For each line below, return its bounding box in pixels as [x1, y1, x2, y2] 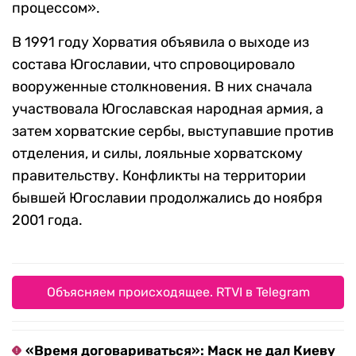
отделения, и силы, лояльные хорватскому [12, 145, 303, 163]
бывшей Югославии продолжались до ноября [12, 189, 323, 207]
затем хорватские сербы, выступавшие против [12, 122, 334, 141]
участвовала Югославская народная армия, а [12, 100, 323, 118]
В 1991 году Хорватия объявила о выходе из [12, 33, 309, 52]
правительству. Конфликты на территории [12, 167, 306, 185]
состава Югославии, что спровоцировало [12, 56, 295, 74]
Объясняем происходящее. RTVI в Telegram [46, 284, 310, 300]
